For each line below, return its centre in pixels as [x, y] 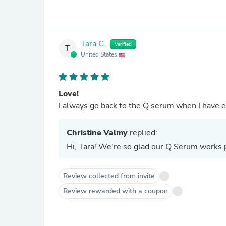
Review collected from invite [109, 176]
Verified [123, 44]
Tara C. [93, 44]
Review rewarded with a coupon [116, 191]
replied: [143, 133]
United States [100, 54]
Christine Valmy [97, 133]
